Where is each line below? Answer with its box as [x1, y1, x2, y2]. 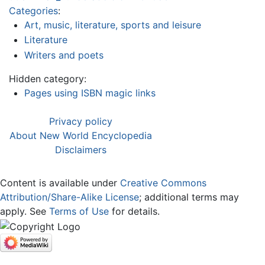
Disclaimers [55, 144, 106, 156]
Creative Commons [120, 177, 206, 189]
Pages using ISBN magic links [24, 87, 156, 99]
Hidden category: [9, 73, 86, 85]
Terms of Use [49, 205, 109, 217]
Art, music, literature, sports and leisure [24, 18, 201, 31]
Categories [9, 4, 58, 17]
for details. [109, 205, 160, 217]
